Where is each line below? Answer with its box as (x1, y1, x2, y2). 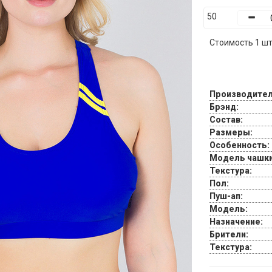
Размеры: (209, 127, 253, 137)
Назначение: (209, 217, 263, 226)
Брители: (209, 229, 248, 239)
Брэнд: (209, 102, 239, 112)
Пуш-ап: (209, 191, 243, 201)
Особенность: (209, 140, 270, 150)
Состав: (209, 115, 243, 124)
